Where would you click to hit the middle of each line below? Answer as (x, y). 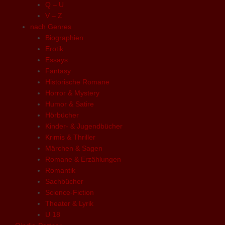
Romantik (60, 170)
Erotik (54, 48)
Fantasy (58, 71)
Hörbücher (62, 115)
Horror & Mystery (72, 93)
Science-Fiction (70, 192)
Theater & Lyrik (69, 203)
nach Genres (51, 26)
